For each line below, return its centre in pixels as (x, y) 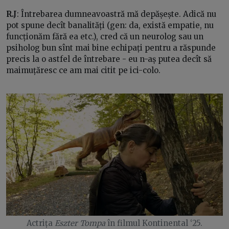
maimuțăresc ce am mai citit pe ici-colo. (83, 71)
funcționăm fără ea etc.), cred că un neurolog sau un (105, 37)
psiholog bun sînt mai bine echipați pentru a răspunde (111, 48)
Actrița (41, 223)
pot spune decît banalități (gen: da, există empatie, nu (110, 26)
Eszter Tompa (80, 223)
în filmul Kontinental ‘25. (154, 223)
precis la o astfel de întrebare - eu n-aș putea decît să (109, 59)
